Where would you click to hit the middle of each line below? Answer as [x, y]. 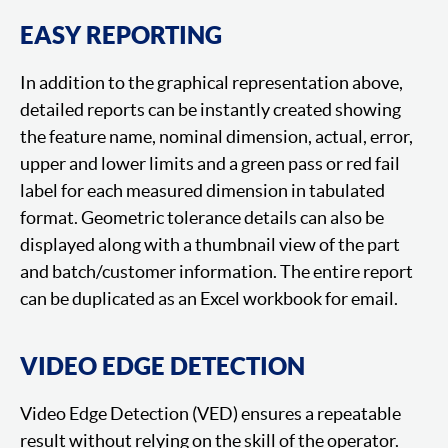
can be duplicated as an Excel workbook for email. [209, 298]
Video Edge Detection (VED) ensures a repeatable [210, 413]
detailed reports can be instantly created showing [210, 109]
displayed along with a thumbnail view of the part [210, 244]
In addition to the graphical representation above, [211, 82]
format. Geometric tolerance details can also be [202, 217]
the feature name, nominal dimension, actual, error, [216, 136]
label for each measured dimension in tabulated [202, 190]
